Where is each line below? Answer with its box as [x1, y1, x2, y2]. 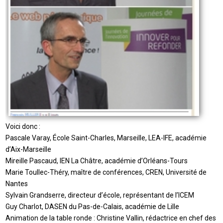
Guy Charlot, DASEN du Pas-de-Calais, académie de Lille [5, 203, 180, 211]
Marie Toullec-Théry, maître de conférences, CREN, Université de [5, 168, 207, 177]
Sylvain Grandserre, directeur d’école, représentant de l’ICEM [5, 191, 195, 200]
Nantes [5, 180, 28, 188]
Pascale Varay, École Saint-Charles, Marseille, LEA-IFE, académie [5, 134, 207, 142]
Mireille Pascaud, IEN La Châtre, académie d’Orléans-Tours [5, 157, 188, 165]
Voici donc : [5, 122, 41, 131]
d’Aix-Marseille [5, 145, 52, 154]
